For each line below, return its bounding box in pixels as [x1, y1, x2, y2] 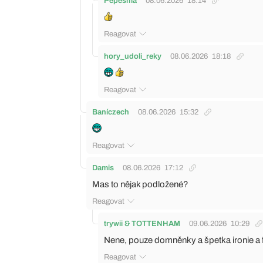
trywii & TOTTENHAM [104, 219, 180, 228]
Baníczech [92, 107, 129, 116]
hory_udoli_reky [104, 52, 161, 60]
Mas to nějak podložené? [92, 179, 188, 189]
